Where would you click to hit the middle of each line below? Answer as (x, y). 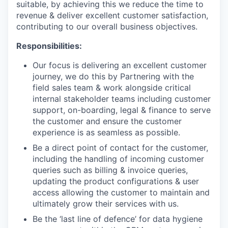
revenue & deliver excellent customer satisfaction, (112, 15)
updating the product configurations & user (116, 181)
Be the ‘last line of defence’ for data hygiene (118, 219)
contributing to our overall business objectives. (107, 26)
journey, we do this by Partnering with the (113, 76)
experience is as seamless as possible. (106, 132)
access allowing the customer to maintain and (121, 192)
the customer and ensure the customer (107, 121)
